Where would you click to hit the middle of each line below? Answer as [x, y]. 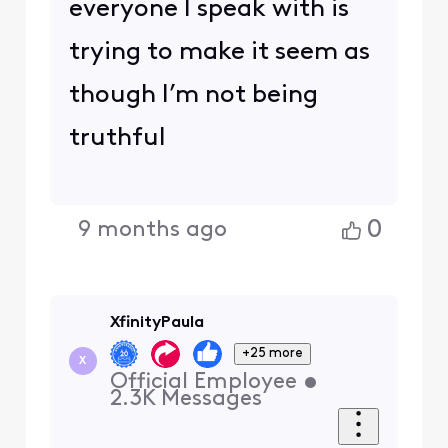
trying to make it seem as [219, 52]
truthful [120, 138]
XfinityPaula [156, 323]
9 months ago [153, 231]
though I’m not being [193, 95]
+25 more [273, 353]
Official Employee [203, 383]
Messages [211, 400]
